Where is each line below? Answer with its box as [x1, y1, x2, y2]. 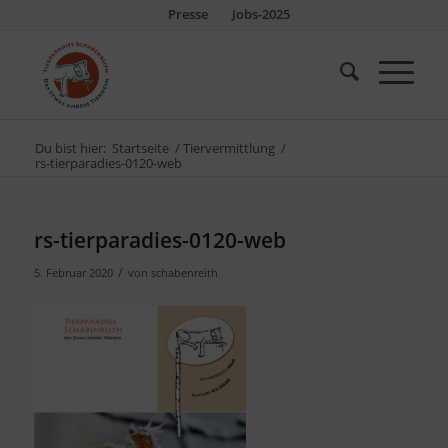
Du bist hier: [34, 139, 106, 157]
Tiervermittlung [182, 139, 275, 157]
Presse [167, 5, 208, 23]
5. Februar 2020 [33, 265, 113, 280]
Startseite [111, 139, 169, 157]
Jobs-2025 [231, 5, 290, 23]
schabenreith [150, 265, 218, 280]
